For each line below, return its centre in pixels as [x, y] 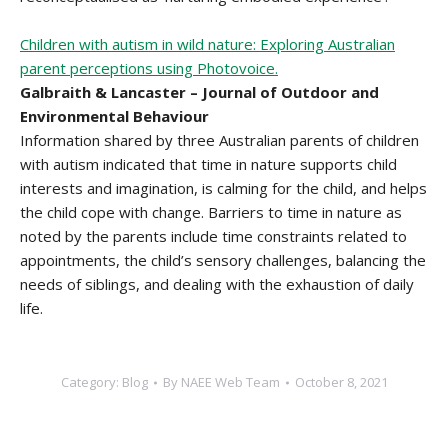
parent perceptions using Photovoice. [149, 68]
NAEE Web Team [230, 382]
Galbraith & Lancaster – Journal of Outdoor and [199, 92]
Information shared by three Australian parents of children [219, 140]
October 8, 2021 [341, 382]
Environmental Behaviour [114, 116]
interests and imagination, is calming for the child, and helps [223, 188]
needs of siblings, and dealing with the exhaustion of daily [217, 284]
